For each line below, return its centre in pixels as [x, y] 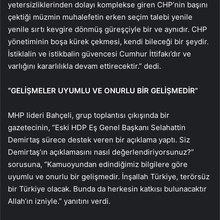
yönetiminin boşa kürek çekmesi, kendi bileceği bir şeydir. [108, 41]
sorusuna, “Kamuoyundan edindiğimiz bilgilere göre [98, 164]
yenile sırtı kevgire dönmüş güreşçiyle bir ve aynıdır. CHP [108, 29]
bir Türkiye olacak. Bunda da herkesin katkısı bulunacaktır [107, 189]
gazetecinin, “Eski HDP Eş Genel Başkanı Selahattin [97, 127]
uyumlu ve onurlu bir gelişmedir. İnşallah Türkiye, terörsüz [109, 176]
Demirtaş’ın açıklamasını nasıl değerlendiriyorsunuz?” [101, 152]
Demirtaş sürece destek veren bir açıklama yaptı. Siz [99, 139]
